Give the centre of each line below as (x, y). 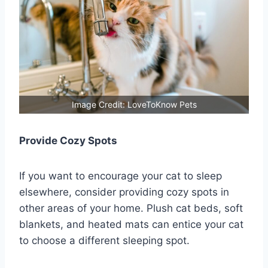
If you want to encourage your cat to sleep (121, 176)
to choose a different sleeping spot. (104, 240)
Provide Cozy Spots (68, 140)
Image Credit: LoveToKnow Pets (134, 104)
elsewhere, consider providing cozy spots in (124, 192)
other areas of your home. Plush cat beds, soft (131, 208)
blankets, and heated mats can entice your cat (131, 224)
